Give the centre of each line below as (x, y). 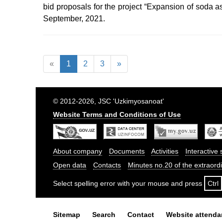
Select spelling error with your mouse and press (129, 183)
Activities (165, 151)
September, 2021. (74, 19)
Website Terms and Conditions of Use (117, 114)
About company (78, 151)
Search (104, 215)
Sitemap (67, 215)
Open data (70, 165)
